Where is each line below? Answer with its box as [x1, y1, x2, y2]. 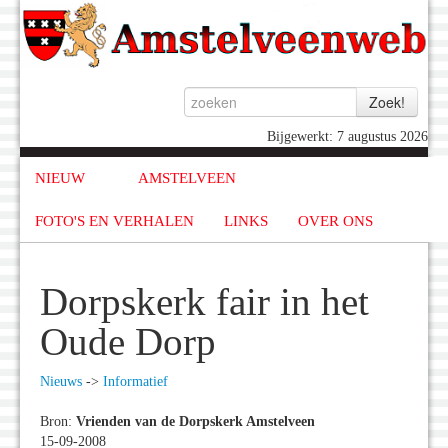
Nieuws [40, 374, 82, 390]
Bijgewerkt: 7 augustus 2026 [267, 129, 428, 145]
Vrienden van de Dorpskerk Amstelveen [76, 414, 315, 430]
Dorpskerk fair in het [40, 281, 369, 324]
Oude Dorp [40, 321, 216, 364]
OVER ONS [298, 212, 373, 229]
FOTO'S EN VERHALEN [35, 212, 194, 229]
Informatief [103, 374, 168, 390]
